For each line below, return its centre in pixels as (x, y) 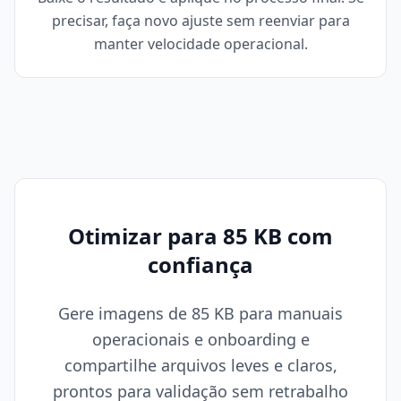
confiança (200, 265)
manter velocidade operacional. (200, 44)
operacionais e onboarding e (200, 340)
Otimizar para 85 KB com (200, 236)
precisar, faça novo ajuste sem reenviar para (200, 21)
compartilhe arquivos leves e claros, (200, 366)
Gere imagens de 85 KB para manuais (200, 314)
